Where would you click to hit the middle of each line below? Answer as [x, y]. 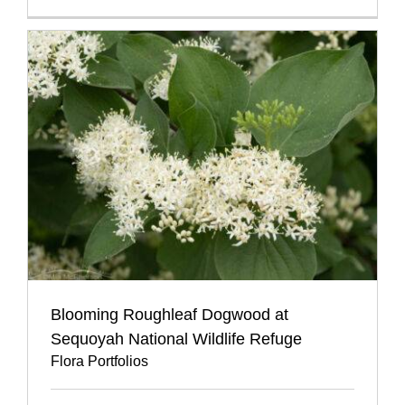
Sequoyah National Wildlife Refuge [176, 339]
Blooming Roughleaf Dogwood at [170, 315]
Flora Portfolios [99, 362]
